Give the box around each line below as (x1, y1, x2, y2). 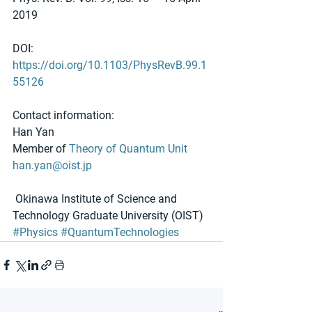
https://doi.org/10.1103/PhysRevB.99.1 (13, 58, 207, 72)
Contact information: (13, 109, 114, 123)
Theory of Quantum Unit (69, 142, 187, 156)
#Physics (13, 226, 58, 240)
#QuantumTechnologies (61, 226, 179, 240)
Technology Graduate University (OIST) (13, 209, 203, 223)
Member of (13, 142, 69, 156)
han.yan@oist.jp (13, 159, 92, 173)
